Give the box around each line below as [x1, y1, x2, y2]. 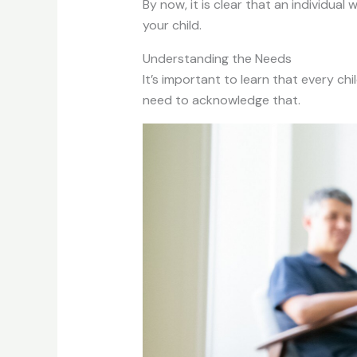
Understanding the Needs [142, 49, 292, 67]
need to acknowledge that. [142, 91, 300, 108]
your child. [142, 16, 202, 33]
